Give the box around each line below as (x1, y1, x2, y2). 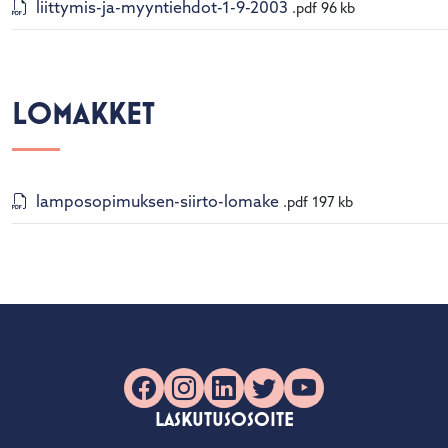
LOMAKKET (11, 93, 155, 132)
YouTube (291, 380, 387, 405)
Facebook (131, 380, 239, 405)
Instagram (171, 380, 283, 405)
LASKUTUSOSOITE (154, 407, 294, 431)
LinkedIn (211, 380, 304, 405)
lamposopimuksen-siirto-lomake (35, 194, 279, 211)
